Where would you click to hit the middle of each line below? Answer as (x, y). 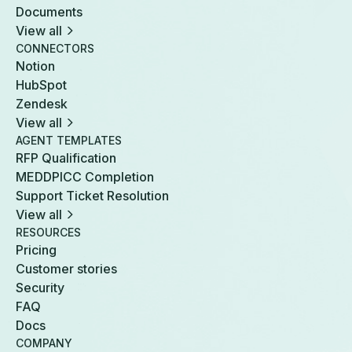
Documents (49, 12)
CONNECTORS (55, 48)
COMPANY (44, 343)
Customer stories (66, 269)
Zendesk (42, 104)
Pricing (36, 250)
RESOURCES (48, 232)
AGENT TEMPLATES (69, 140)
